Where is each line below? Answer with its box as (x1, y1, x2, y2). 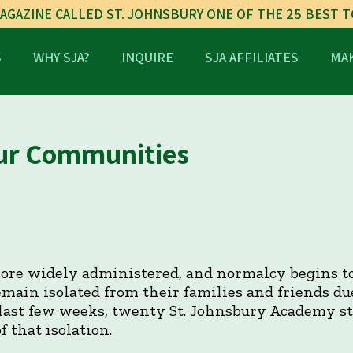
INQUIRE (121, 48, 173, 66)
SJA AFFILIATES (205, 48, 299, 66)
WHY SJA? (33, 48, 90, 66)
